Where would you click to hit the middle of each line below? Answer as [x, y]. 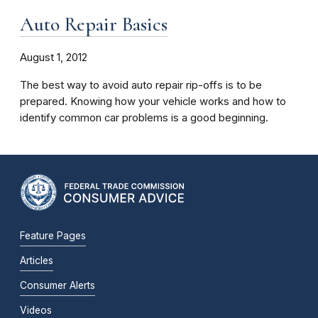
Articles [37, 260]
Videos [36, 310]
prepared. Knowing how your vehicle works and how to [153, 101]
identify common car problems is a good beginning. [144, 117]
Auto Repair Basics [94, 24]
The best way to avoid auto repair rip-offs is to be [141, 85]
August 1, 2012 [54, 57]
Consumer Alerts [57, 285]
